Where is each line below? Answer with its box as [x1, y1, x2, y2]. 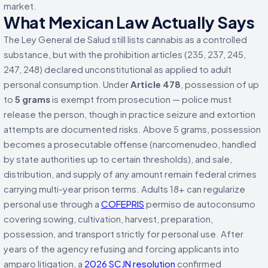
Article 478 [130, 78, 181, 90]
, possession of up [181, 78, 259, 90]
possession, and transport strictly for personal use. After [4, 227, 243, 239]
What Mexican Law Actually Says [4, 11, 255, 32]
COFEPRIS [101, 197, 144, 209]
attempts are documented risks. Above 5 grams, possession [4, 123, 261, 135]
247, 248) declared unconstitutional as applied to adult [4, 63, 232, 75]
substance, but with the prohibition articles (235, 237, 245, [4, 48, 246, 60]
